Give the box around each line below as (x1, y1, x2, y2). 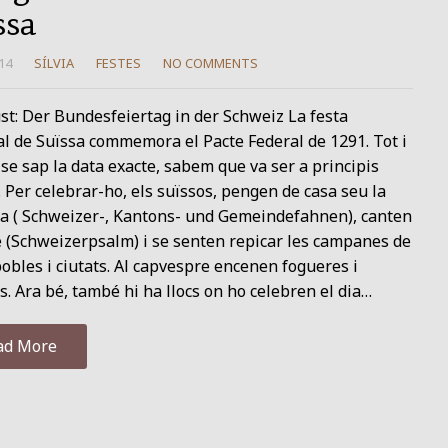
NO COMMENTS (162, 54, 258, 72)
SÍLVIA (33, 54, 74, 72)
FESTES (95, 54, 141, 72)
